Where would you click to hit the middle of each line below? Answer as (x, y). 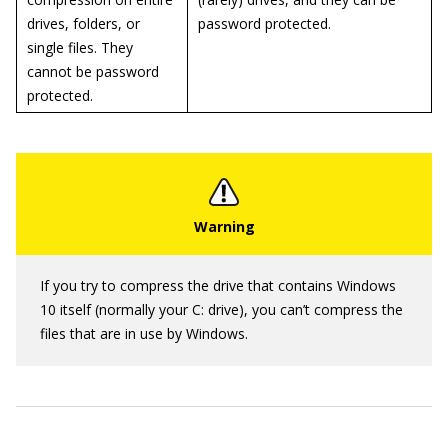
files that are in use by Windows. (144, 333)
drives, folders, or (83, 23)
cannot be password (93, 71)
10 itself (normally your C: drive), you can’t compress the (221, 309)
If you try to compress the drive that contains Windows (218, 285)
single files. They (80, 47)
